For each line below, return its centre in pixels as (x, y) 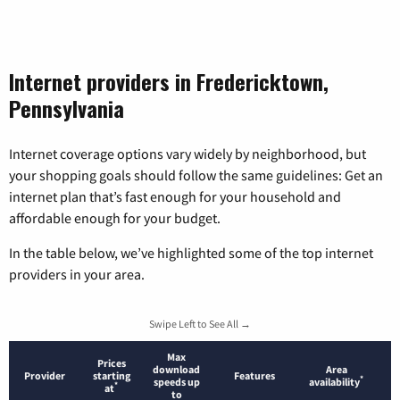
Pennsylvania (67, 108)
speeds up (176, 381)
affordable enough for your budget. (115, 217)
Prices (111, 362)
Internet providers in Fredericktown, (169, 81)
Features (254, 375)
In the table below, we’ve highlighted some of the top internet (191, 252)
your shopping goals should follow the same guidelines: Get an (196, 175)
